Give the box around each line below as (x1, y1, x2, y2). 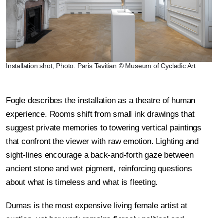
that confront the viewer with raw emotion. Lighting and (6, 137, 199, 146)
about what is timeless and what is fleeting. (6, 178, 158, 187)
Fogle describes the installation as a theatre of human (6, 96, 196, 106)
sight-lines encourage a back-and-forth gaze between (6, 150, 194, 160)
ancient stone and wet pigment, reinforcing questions (6, 164, 192, 174)
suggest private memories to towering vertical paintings (6, 123, 201, 133)
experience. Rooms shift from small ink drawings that (6, 109, 195, 119)
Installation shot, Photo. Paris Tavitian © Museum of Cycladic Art (6, 62, 196, 70)
